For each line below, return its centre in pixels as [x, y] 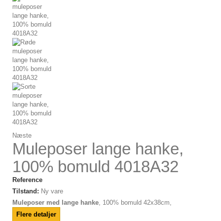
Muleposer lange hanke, [98, 148]
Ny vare [52, 191]
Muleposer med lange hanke [55, 202]
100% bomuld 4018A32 [95, 166]
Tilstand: [26, 191]
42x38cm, [157, 202]
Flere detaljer [36, 214]
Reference [27, 180]
